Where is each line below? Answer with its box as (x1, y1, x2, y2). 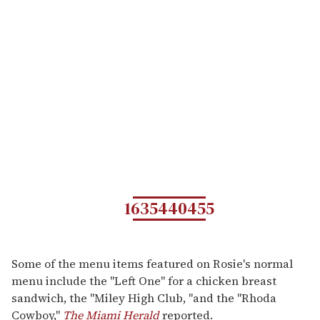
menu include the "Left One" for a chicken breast (11, 273, 276, 289)
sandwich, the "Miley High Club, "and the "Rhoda (11, 290, 276, 306)
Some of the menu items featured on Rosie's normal (11, 256, 293, 272)
